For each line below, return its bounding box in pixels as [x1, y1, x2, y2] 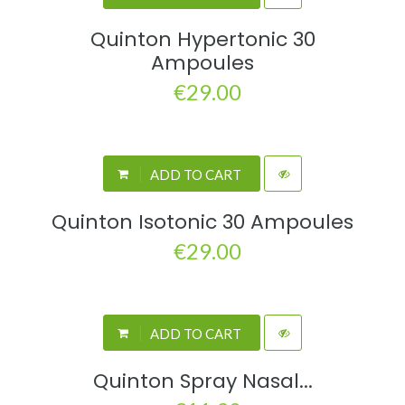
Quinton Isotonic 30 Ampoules [52, 208, 353, 237]
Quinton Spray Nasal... [92, 367, 313, 396]
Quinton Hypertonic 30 [89, 25, 316, 54]
